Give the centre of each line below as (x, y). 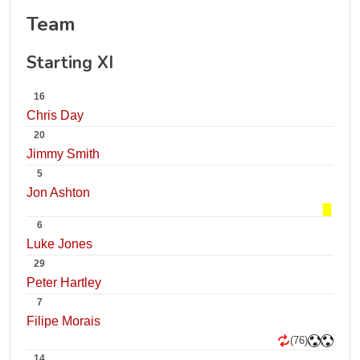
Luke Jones (59, 244)
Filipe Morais (63, 321)
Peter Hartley (64, 282)
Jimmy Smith (63, 154)
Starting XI (70, 63)
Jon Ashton (58, 192)
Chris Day (55, 115)
